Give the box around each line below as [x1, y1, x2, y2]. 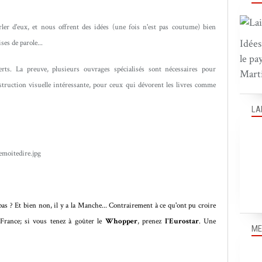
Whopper [105, 216, 137, 226]
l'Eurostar [164, 216, 199, 226]
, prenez [137, 216, 165, 226]
